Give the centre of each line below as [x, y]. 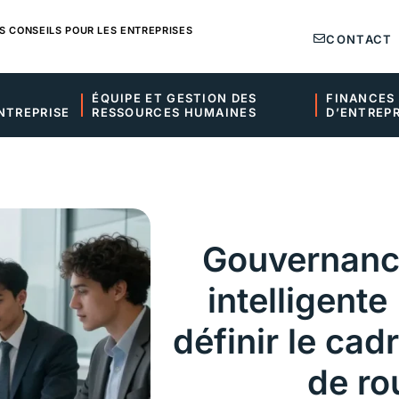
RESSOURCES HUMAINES [174, 112]
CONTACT [359, 39]
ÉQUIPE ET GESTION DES [176, 98]
